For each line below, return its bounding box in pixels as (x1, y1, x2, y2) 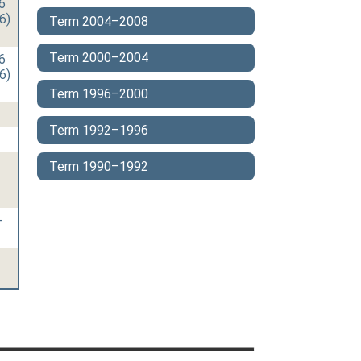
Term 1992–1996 (49, 122, 148, 138)
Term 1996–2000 (49, 86, 148, 102)
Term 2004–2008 (49, 14, 148, 29)
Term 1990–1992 (49, 159, 148, 174)
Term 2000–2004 (49, 50, 148, 65)
